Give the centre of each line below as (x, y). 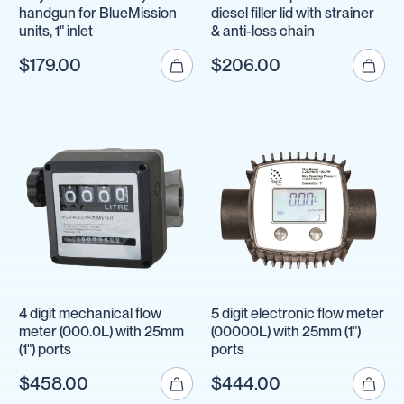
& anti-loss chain (263, 31)
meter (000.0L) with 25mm (101, 332)
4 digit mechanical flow (90, 314)
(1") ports (45, 350)
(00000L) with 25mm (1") (286, 332)
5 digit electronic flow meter (298, 314)
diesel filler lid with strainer (293, 13)
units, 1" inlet (56, 31)
